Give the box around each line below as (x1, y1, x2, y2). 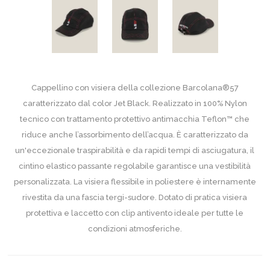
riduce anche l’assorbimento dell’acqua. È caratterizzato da (21, 130, 248, 140)
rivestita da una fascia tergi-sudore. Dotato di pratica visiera (22, 193, 248, 202)
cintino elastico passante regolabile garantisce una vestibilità (19, 162, 251, 171)
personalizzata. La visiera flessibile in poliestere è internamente (13, 177, 256, 187)
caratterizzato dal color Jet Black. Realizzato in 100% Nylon (22, 99, 247, 108)
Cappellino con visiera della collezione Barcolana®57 (31, 83, 239, 93)
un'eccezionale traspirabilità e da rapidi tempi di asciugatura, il (15, 146, 255, 155)
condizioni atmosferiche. (87, 224, 182, 234)
